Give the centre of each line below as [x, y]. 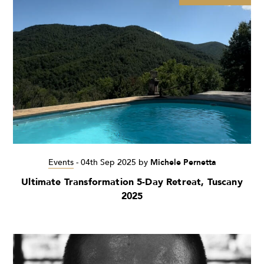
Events [61, 163]
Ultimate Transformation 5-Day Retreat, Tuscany [132, 182]
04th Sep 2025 [108, 163]
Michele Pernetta [183, 163]
